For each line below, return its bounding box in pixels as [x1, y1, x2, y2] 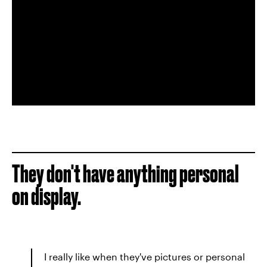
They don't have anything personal [12, 160, 239, 187]
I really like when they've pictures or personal [44, 251, 245, 262]
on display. [12, 183, 81, 210]
